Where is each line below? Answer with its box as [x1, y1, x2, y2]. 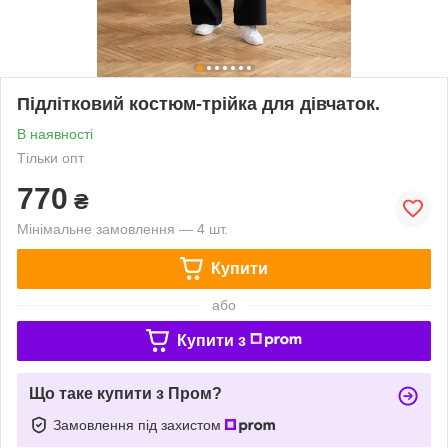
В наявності [17, 125, 93, 142]
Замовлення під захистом [53, 416, 225, 433]
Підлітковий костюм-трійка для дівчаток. [17, 93, 380, 114]
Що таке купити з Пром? [29, 384, 222, 402]
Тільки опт [17, 149, 84, 166]
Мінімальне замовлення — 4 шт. [17, 220, 228, 237]
